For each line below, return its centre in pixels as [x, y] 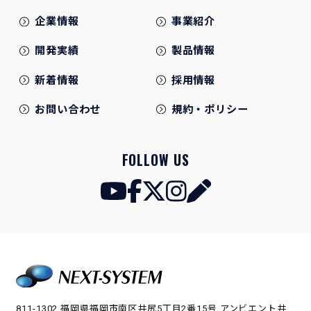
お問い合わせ [68, 109]
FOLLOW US [155, 160]
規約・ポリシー [210, 109]
